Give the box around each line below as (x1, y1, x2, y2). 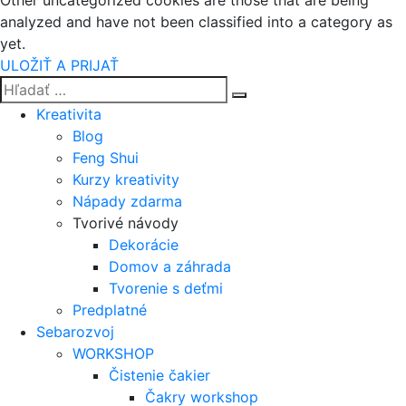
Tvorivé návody (72, 214, 179, 232)
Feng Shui (72, 149, 139, 167)
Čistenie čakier (109, 366, 210, 384)
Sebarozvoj (36, 323, 114, 341)
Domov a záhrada (109, 257, 231, 275)
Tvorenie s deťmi (109, 279, 223, 297)
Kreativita (36, 105, 101, 123)
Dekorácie (109, 236, 179, 254)
